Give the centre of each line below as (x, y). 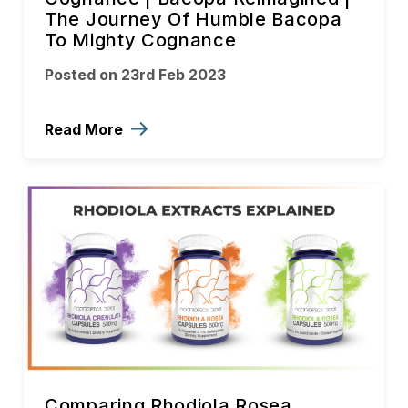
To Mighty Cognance (141, 40)
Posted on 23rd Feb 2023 (135, 74)
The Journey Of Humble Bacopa (194, 19)
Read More (86, 129)
